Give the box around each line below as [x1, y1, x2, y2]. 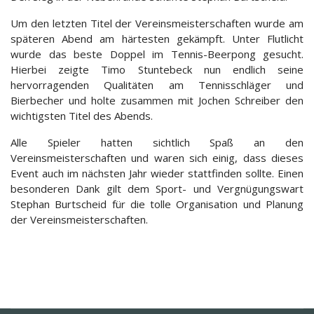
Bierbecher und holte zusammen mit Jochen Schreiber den [11, 93, 303, 107]
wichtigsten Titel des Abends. [11, 108, 153, 123]
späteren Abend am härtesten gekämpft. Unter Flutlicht [11, 31, 303, 46]
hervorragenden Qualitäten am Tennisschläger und [11, 77, 303, 92]
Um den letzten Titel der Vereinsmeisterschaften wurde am [11, 15, 303, 30]
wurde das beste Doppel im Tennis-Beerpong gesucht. [11, 46, 303, 61]
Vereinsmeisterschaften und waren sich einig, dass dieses [11, 150, 303, 165]
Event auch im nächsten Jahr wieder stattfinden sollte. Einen [11, 165, 303, 180]
